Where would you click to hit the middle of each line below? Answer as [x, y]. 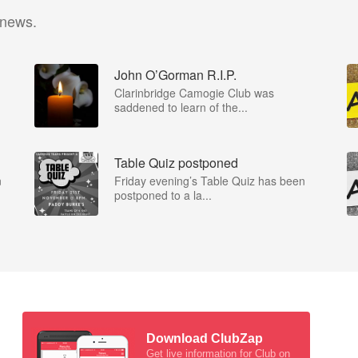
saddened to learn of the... [181, 107]
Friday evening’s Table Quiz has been [210, 180]
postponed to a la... [163, 195]
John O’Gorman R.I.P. [175, 74]
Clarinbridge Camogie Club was [194, 92]
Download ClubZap [205, 338]
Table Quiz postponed [176, 162]
